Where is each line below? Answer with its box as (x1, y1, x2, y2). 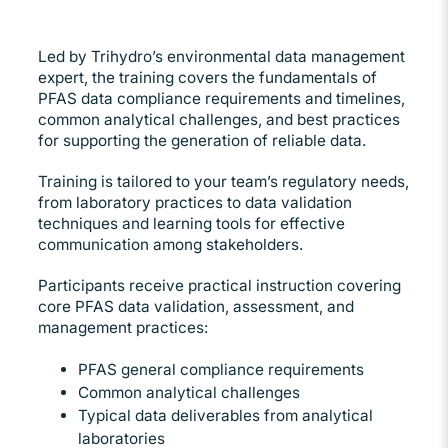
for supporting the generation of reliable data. (38, 130, 366, 150)
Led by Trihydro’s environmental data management (38, 46, 405, 66)
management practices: (38, 317, 208, 337)
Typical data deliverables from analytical (78, 405, 373, 425)
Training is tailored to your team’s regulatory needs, (38, 171, 409, 191)
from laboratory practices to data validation (38, 192, 352, 212)
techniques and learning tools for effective (38, 213, 345, 233)
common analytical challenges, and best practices (38, 109, 400, 129)
